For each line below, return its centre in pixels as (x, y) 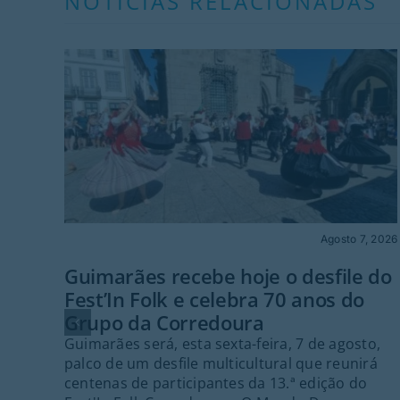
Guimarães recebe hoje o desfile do (228, 275)
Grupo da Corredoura (164, 322)
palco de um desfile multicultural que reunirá (221, 363)
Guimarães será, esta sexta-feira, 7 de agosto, (222, 343)
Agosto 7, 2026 (359, 239)
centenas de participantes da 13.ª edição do (216, 383)
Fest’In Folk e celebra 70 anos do (214, 299)
